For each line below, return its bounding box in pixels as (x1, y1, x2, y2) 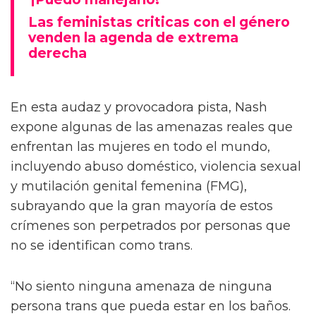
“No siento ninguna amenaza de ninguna (11, 279, 272, 295)
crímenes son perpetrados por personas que (11, 218, 291, 234)
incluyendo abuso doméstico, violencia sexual (11, 159, 301, 175)
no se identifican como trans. (11, 238, 193, 254)
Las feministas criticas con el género (28, 14, 290, 31)
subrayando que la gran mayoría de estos (11, 198, 273, 214)
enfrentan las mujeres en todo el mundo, (11, 139, 270, 155)
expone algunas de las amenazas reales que (11, 119, 293, 135)
